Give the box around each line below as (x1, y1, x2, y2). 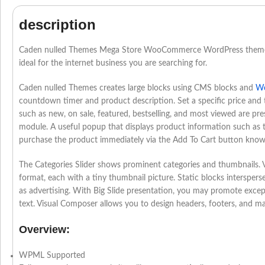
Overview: (19, 224, 70, 236)
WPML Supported (19, 251, 85, 260)
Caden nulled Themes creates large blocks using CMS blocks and (19, 84, 256, 93)
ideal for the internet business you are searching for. (19, 59, 207, 68)
